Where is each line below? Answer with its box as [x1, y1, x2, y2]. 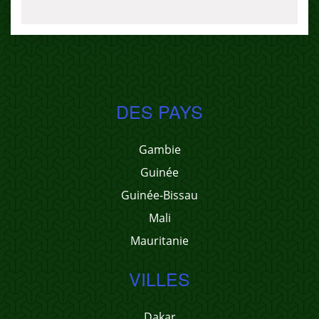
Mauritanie [130, 233, 189, 249]
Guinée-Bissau [121, 187, 198, 203]
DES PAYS [116, 98, 203, 124]
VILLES [129, 266, 190, 291]
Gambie [138, 142, 181, 157]
